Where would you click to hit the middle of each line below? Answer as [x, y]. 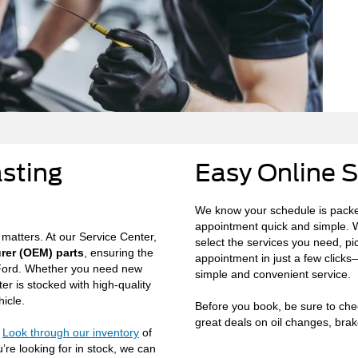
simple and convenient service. [273, 274]
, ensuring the [119, 252]
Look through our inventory [71, 332]
